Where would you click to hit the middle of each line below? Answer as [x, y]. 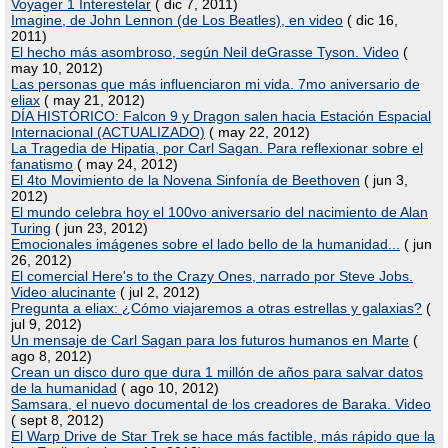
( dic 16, [370, 20]
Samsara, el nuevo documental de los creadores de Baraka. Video [221, 404]
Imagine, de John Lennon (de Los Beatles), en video [177, 20]
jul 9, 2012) [46, 324]
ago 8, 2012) [51, 356]
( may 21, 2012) [92, 100]
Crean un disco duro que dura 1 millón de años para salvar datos [217, 372]
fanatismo [42, 164]
